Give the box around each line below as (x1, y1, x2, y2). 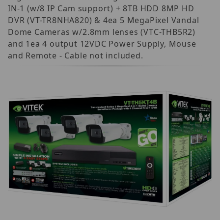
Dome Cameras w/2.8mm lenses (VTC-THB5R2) (8, 26, 195, 37)
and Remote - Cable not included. (8, 50, 143, 61)
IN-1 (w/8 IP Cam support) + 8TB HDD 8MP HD (8, 2, 194, 14)
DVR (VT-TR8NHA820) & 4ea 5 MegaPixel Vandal (8, 14, 199, 26)
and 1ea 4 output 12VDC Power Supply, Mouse (8, 38, 196, 49)
